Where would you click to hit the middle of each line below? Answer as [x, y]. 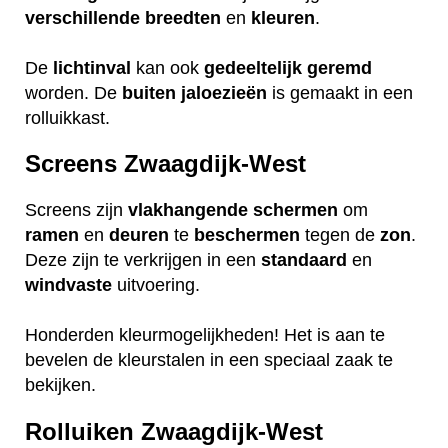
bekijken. [60, 385]
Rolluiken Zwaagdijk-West [174, 431]
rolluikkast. [67, 117]
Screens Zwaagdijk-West [165, 164]
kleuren [283, 17]
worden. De [73, 92]
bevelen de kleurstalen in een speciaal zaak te [209, 360]
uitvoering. [158, 285]
